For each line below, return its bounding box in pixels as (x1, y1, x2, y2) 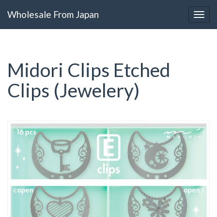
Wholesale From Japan (7, 8, 99, 20)
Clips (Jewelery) (7, 79, 139, 101)
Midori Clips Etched (7, 59, 170, 81)
